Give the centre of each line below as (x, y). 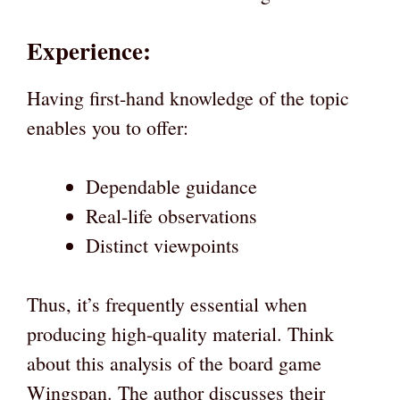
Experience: (89, 51)
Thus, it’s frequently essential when (167, 304)
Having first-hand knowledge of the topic (188, 98)
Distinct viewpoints (162, 246)
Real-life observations (171, 216)
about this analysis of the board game (174, 363)
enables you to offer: (108, 128)
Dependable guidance (171, 187)
